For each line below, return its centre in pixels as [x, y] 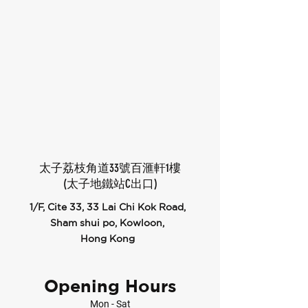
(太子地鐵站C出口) [110, 184]
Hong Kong [107, 239]
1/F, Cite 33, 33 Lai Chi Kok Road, [107, 207]
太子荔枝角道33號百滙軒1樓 [110, 168]
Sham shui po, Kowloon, [107, 223]
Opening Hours [110, 286]
